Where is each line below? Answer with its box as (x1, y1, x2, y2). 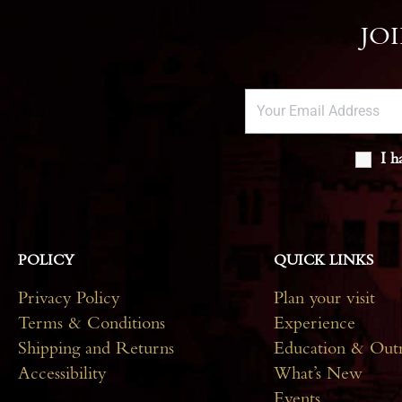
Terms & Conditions (18, 316, 165, 335)
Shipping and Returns (18, 341, 174, 360)
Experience (274, 316, 355, 335)
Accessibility (18, 366, 106, 385)
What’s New (274, 366, 363, 385)
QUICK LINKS (274, 254, 373, 270)
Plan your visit (274, 291, 375, 310)
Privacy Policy (18, 291, 119, 310)
